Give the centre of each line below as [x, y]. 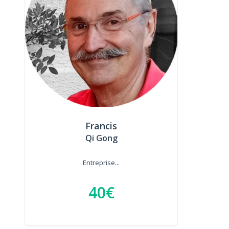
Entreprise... [101, 162]
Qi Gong [101, 138]
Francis [101, 125]
